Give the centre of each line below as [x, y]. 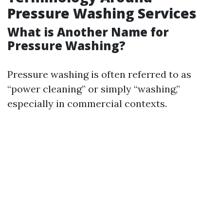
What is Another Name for [88, 32]
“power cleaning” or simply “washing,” [94, 89]
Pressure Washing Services [102, 13]
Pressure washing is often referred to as [99, 74]
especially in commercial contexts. [87, 103]
